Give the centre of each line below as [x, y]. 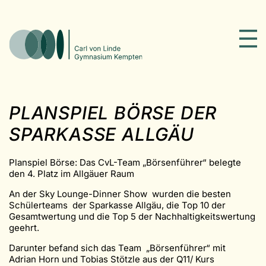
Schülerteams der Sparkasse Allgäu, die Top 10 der [117, 205]
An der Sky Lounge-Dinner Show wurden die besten [120, 194]
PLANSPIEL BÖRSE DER [113, 113]
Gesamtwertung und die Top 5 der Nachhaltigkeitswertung [132, 216]
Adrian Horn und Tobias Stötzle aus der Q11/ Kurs [112, 259]
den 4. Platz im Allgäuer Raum [72, 173]
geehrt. [25, 227]
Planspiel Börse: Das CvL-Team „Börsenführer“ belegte [125, 162]
